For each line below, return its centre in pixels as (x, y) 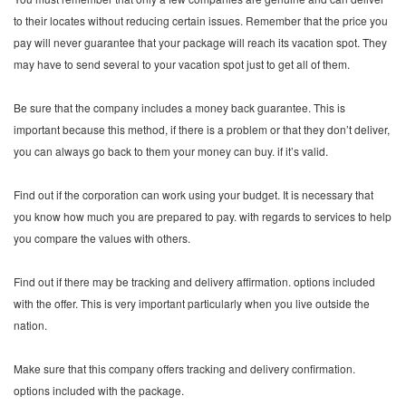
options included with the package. (99, 390)
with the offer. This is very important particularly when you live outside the (192, 303)
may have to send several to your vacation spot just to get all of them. (182, 64)
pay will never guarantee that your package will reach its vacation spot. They (200, 42)
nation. (30, 325)
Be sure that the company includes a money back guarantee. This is (179, 107)
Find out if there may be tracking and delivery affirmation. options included (194, 281)
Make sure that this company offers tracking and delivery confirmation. (184, 368)
